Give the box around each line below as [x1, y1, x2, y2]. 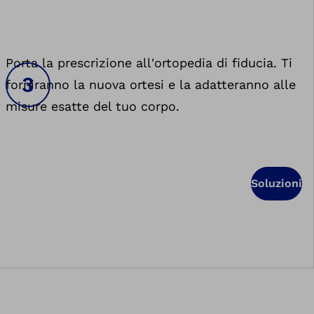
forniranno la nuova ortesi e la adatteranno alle [5, 77, 296, 92]
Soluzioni [251, 177, 302, 190]
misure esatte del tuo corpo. [5, 99, 179, 114]
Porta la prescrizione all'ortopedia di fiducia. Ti [5, 55, 292, 70]
